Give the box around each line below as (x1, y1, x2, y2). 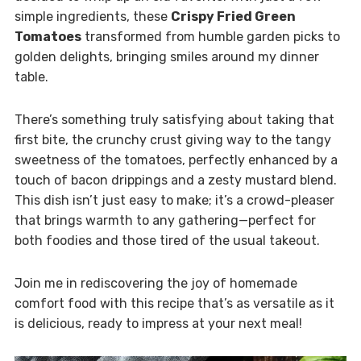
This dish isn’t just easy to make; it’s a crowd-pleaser (14, 193, 334, 209)
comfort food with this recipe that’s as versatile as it (14, 296, 334, 312)
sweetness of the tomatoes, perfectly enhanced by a (14, 152, 338, 168)
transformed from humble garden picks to (81, 29, 340, 45)
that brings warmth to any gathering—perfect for (14, 213, 316, 229)
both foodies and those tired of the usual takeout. (14, 233, 320, 249)
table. (14, 69, 48, 85)
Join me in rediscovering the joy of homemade (14, 276, 297, 292)
